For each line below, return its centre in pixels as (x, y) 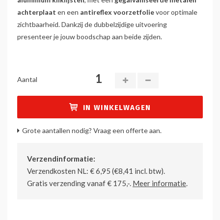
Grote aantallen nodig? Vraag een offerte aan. (92, 131)
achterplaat (37, 12)
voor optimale (177, 12)
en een (68, 12)
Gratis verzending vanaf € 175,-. (80, 183)
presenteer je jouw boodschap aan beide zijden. (90, 37)
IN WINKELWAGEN (117, 108)
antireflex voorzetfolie (118, 12)
